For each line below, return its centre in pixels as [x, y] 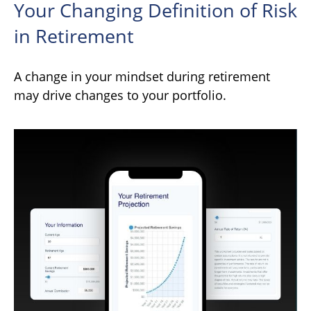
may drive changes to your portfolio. [120, 95]
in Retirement [74, 36]
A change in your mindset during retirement [142, 77]
